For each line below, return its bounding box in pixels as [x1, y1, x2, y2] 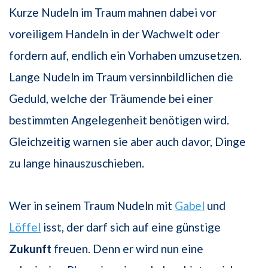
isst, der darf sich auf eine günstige [41, 220, 221, 234]
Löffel [9, 220, 41, 234]
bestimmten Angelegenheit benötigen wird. [9, 113, 229, 127]
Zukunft [9, 242, 51, 256]
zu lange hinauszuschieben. [9, 156, 144, 170]
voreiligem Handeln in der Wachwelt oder [9, 27, 220, 41]
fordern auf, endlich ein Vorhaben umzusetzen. [9, 48, 242, 63]
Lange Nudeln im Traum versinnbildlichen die [9, 70, 233, 84]
